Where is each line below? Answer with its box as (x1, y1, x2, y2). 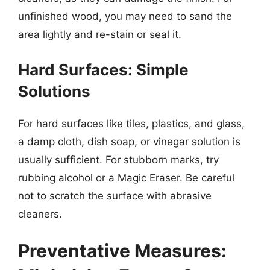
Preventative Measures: (18, 240, 227, 262)
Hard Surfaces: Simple (18, 60, 189, 79)
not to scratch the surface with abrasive (18, 189, 212, 202)
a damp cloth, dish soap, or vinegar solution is (18, 135, 240, 148)
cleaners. (18, 207, 62, 220)
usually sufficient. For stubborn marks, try (18, 153, 219, 166)
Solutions (18, 81, 90, 101)
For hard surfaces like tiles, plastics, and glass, (18, 117, 245, 130)
